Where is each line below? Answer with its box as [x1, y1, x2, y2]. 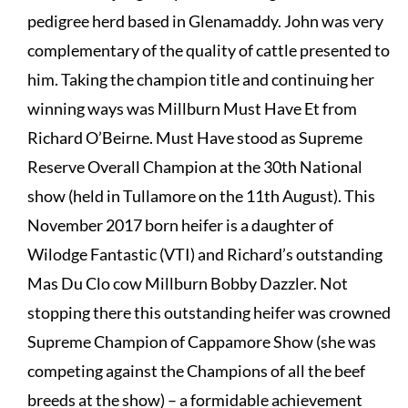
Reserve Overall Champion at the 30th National [26, 156, 362, 177]
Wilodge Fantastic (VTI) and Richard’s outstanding [26, 243, 382, 264]
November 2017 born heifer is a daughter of [26, 214, 333, 235]
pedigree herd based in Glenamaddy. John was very [26, 10, 383, 31]
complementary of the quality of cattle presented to [26, 39, 390, 60]
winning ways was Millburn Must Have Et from [26, 97, 357, 118]
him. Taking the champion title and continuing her [26, 68, 374, 89]
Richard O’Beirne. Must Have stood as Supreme [26, 127, 362, 148]
